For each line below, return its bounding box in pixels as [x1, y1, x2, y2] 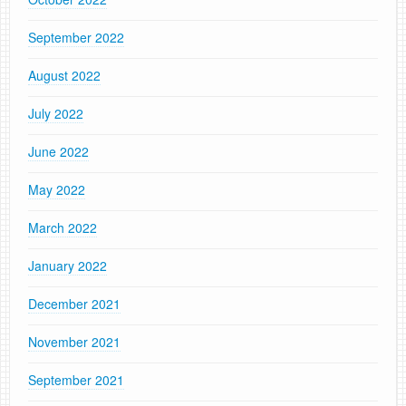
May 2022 [28, 180, 85, 199]
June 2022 [28, 142, 89, 161]
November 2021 [28, 333, 121, 352]
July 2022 [28, 104, 83, 123]
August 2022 [28, 66, 101, 85]
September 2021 [28, 371, 124, 390]
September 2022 [28, 28, 124, 47]
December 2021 [28, 295, 121, 314]
